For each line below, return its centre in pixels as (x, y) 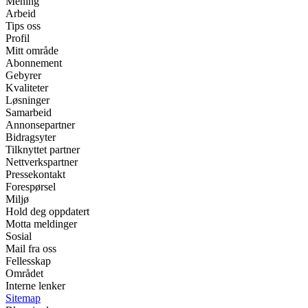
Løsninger (27, 100)
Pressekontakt (35, 174)
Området (24, 273)
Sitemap (23, 298)
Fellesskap (28, 261)
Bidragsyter (31, 137)
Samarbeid (29, 112)
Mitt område (32, 50)
